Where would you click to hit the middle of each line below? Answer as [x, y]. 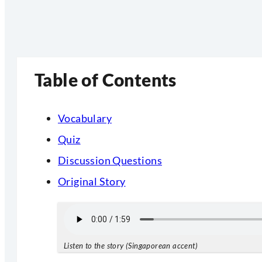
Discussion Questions [110, 161]
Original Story [92, 182]
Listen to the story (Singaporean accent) [131, 246]
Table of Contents [106, 80]
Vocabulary [85, 118]
